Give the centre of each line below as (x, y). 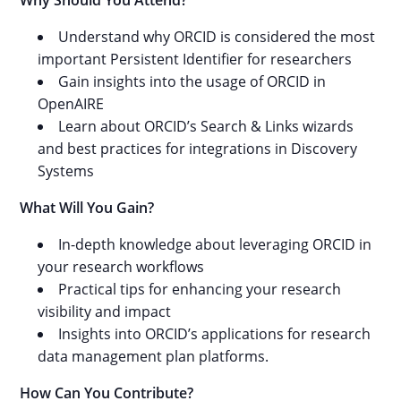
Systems (66, 171)
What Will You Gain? (87, 208)
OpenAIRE (71, 104)
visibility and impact (105, 311)
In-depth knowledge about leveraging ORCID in (215, 244)
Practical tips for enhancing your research (200, 289)
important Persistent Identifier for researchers (195, 59)
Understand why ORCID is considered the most (217, 37)
